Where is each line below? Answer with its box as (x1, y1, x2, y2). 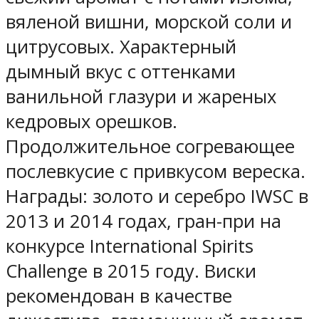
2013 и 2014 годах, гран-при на (6, 209, 281, 234)
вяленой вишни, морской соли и (6, 9, 292, 35)
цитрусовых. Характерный (6, 34, 236, 60)
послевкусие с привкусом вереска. (6, 159, 305, 184)
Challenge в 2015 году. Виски (6, 258, 256, 284)
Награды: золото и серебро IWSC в (6, 184, 308, 209)
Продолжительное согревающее (6, 134, 295, 159)
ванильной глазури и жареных (6, 84, 276, 110)
